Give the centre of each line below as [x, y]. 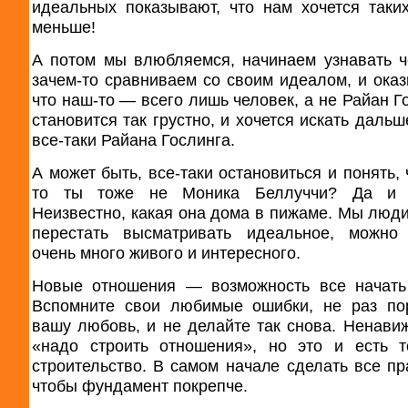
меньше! [64, 26]
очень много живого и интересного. [166, 252]
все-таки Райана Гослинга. [133, 139]
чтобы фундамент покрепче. [140, 385]
